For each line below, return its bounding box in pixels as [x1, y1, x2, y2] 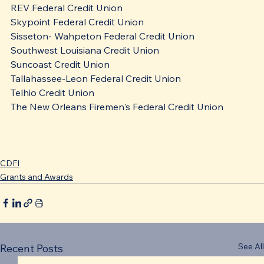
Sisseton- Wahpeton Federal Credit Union [11, 29, 194, 42]
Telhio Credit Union [11, 86, 94, 98]
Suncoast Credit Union [11, 58, 110, 70]
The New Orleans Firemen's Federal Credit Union [11, 100, 223, 113]
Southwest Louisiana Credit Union [11, 44, 159, 56]
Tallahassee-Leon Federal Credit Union [11, 72, 181, 84]
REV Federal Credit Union [11, 1, 123, 14]
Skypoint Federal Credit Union [11, 15, 144, 28]
